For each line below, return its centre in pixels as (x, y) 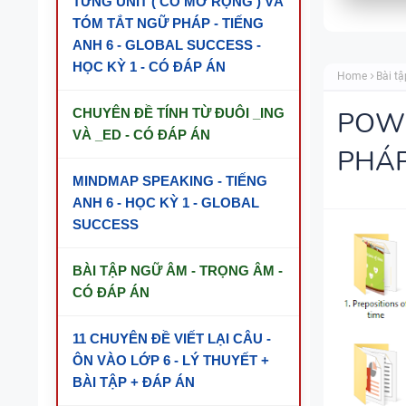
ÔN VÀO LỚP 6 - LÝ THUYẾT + (171, 360)
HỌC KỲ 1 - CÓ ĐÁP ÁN (149, 67)
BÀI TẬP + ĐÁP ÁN (134, 382)
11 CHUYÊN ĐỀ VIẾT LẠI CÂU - (172, 338)
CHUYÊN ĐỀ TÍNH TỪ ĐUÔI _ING (179, 113)
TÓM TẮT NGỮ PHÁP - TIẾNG (168, 23)
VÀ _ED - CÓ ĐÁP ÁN (141, 135)
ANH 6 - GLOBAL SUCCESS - (167, 45)
